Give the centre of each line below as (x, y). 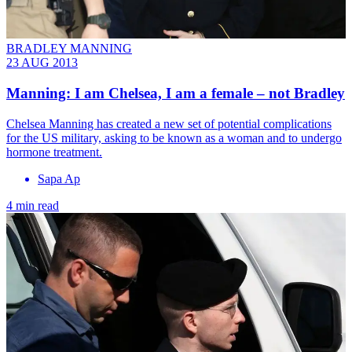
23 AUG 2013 (42, 63)
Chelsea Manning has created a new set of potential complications (169, 123)
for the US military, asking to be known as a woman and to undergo (174, 137)
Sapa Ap (59, 178)
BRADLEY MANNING (69, 49)
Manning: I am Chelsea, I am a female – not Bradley (176, 93)
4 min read (33, 205)
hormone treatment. (54, 152)
